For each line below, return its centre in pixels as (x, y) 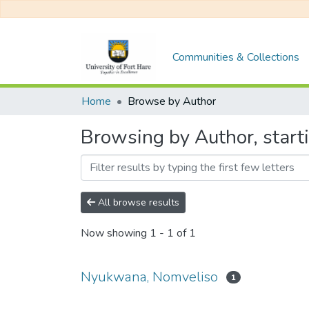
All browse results (137, 202)
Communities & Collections (236, 57)
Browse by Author (172, 101)
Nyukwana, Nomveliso (149, 277)
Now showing (115, 233)
